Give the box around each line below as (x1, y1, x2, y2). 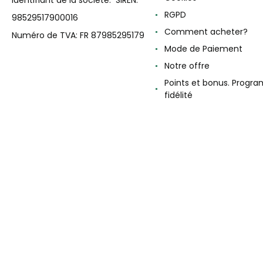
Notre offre (164, 59, 210, 72)
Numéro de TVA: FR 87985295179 (12, 29, 144, 41)
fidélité (164, 89, 193, 101)
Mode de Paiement (164, 42, 242, 55)
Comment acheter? (164, 25, 248, 38)
